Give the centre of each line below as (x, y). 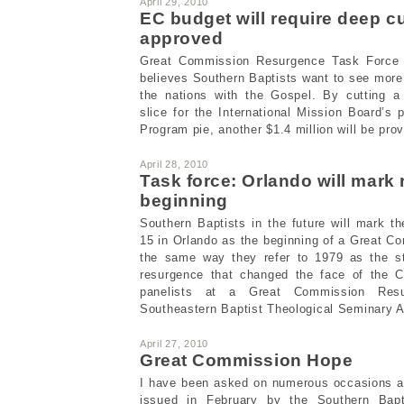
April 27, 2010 (174, 343)
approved (182, 38)
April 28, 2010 (174, 164)
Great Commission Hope (247, 360)
